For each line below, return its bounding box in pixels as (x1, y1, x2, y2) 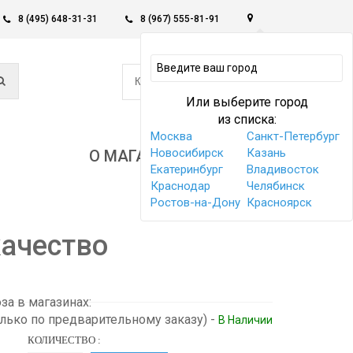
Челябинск (247, 179, 305, 193)
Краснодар (150, 179, 210, 193)
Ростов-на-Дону (150, 195, 240, 210)
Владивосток (247, 162, 319, 176)
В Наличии (218, 313, 273, 326)
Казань (247, 146, 286, 160)
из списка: (217, 112, 277, 127)
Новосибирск (150, 146, 224, 160)
